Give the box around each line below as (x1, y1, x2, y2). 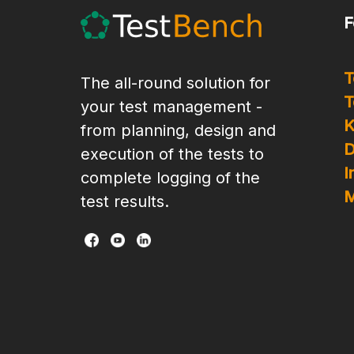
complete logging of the (81, 168, 260, 187)
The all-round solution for (81, 73, 270, 92)
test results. (81, 192, 169, 211)
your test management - (81, 97, 262, 116)
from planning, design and (81, 121, 276, 140)
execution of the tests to (81, 145, 264, 164)
